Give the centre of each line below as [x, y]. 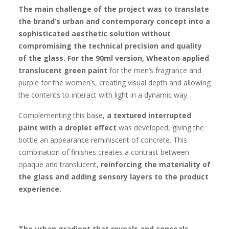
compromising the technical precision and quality [110, 46]
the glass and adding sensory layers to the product [113, 177]
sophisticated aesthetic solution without [95, 33]
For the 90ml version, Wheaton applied [138, 58]
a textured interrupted [149, 115]
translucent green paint [63, 70]
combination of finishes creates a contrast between [104, 152]
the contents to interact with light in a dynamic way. [104, 95]
